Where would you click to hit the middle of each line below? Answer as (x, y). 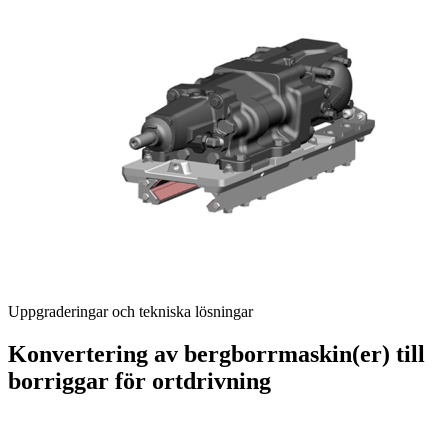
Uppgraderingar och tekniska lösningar (130, 311)
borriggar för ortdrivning (139, 380)
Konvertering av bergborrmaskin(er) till (216, 353)
